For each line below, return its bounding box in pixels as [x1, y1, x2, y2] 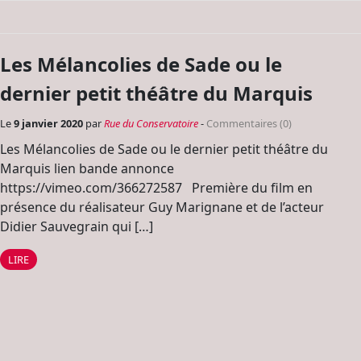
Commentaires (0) [206, 116, 292, 131]
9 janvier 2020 [14, 116, 85, 131]
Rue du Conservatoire [104, 116, 198, 131]
